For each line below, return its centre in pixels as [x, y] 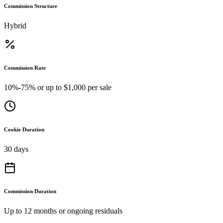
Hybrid [15, 25]
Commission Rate [25, 67]
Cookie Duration [24, 129]
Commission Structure [31, 6]
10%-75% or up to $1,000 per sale [58, 87]
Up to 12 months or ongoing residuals [63, 211]
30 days [16, 149]
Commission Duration [30, 191]
